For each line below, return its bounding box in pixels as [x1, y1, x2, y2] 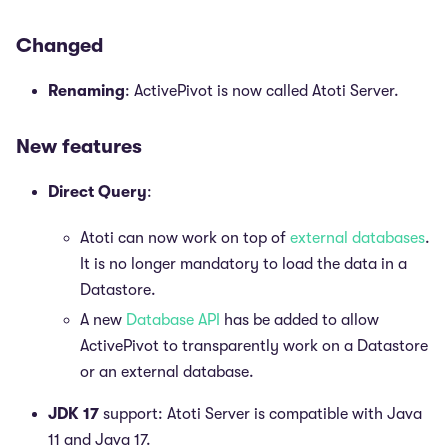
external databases [290, 229, 425, 247]
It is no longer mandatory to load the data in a [80, 255, 407, 273]
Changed [16, 34, 103, 57]
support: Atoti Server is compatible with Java [99, 405, 422, 423]
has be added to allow [220, 311, 379, 329]
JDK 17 [48, 405, 99, 423]
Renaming [48, 82, 125, 100]
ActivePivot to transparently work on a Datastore [80, 337, 428, 355]
